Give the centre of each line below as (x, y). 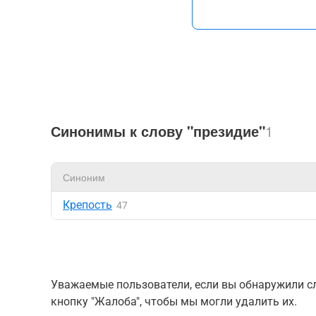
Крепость (87, 205)
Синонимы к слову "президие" (158, 131)
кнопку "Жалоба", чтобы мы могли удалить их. (174, 302)
